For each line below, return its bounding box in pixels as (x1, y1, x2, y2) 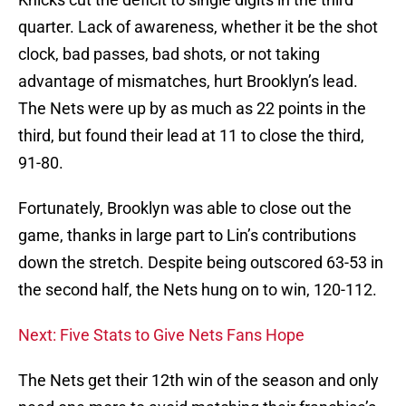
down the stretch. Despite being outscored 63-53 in (18, 253, 383, 273)
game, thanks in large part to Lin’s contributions (18, 226, 356, 246)
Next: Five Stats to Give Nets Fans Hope (18, 325, 304, 345)
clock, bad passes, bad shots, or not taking (18, 44, 320, 64)
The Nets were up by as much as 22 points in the (18, 99, 366, 119)
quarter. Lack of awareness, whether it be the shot (18, 17, 378, 37)
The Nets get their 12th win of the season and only (18, 371, 379, 391)
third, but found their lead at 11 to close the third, (18, 126, 364, 146)
